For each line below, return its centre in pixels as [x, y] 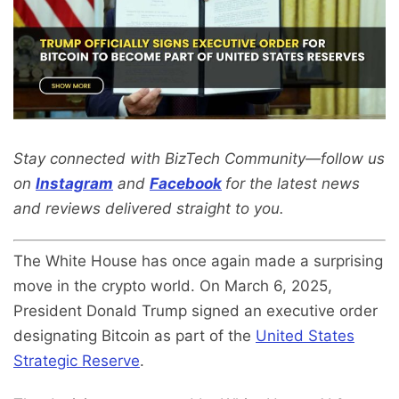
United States [305, 336]
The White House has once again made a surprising [198, 261]
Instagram [74, 183]
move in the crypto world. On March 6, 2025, [173, 286]
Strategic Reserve [77, 361]
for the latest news [293, 183]
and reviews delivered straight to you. [149, 208]
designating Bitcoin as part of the [134, 336]
